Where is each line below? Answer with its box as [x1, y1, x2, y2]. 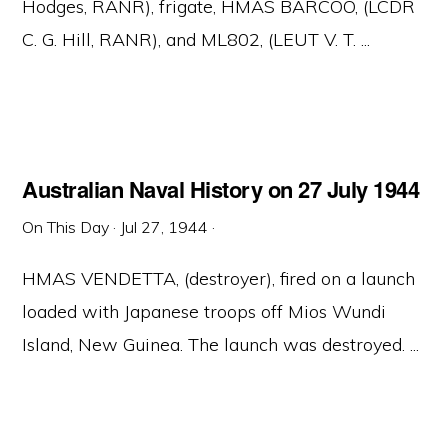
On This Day [22, 217, 110, 237]
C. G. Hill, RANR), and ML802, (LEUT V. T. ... [22, 28, 371, 51]
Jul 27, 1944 [120, 217, 209, 237]
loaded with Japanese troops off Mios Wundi [22, 300, 387, 323]
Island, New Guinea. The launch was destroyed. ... [22, 333, 420, 356]
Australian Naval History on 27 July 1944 [22, 173, 420, 205]
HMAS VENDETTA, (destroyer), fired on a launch [22, 267, 416, 290]
